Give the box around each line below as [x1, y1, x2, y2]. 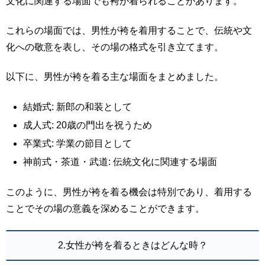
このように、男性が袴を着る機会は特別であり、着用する [6, 186, 252, 197]
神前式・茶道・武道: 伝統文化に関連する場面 [23, 157, 218, 167]
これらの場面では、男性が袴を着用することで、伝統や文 [6, 25, 252, 35]
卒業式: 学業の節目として [23, 138, 132, 149]
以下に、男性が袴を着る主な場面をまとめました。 [6, 72, 224, 82]
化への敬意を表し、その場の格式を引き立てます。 [6, 41, 224, 52]
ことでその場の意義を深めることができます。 [6, 203, 205, 214]
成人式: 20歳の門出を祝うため [23, 119, 153, 130]
